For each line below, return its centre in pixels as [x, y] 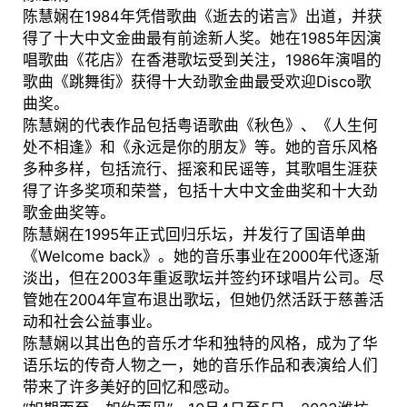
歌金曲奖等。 [69, 213]
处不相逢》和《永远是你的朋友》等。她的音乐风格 [200, 148]
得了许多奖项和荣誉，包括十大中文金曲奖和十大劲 [200, 191]
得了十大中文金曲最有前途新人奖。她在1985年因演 [202, 39]
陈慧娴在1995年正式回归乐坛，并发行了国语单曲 [194, 235]
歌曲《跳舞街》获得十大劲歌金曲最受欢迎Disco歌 [197, 82]
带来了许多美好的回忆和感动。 [130, 387]
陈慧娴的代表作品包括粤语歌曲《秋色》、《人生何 [200, 126]
